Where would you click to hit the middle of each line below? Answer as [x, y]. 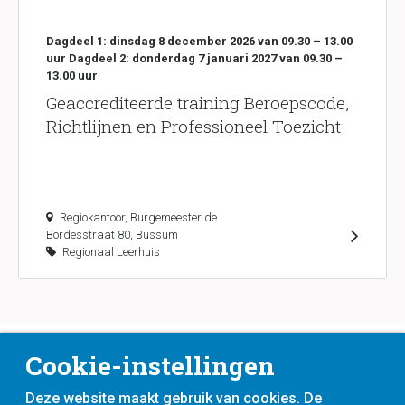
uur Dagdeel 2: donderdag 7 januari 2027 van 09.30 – [194, 58]
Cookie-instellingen [150, 366]
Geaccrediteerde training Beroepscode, [198, 103]
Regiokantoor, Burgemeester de [138, 217]
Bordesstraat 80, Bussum [112, 235]
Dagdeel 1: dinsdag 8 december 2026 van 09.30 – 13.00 [199, 41]
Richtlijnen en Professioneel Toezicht [193, 126]
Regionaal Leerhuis [110, 252]
